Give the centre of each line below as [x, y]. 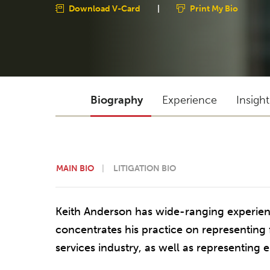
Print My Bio [214, 8]
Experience [190, 100]
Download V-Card [105, 8]
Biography [117, 100]
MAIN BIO [75, 168]
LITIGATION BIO [145, 168]
